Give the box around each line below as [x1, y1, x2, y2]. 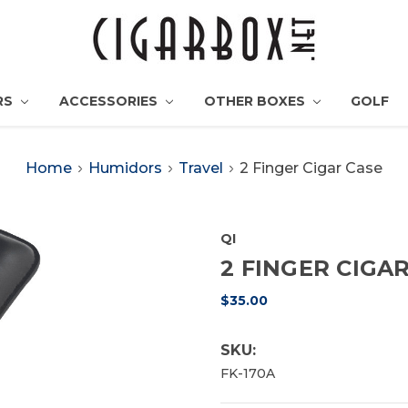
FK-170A [220, 364, 275, 382]
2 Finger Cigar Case [239, 159, 382, 177]
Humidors [88, 159, 163, 177]
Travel [178, 159, 223, 177]
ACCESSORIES [59, 93, 161, 109]
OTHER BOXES [203, 93, 309, 109]
